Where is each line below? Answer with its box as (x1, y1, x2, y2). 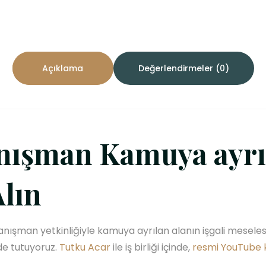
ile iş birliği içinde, (110, 240, 192, 254)
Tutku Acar (59, 240, 110, 254)
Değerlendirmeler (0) (138, 62, 229, 74)
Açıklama (42, 62, 83, 74)
